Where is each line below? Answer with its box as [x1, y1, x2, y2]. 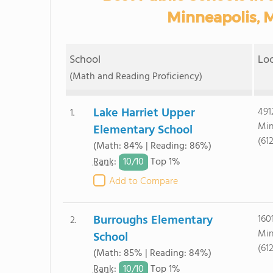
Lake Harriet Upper [93, 104, 195, 123]
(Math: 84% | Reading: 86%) [93, 138, 211, 154]
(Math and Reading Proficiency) [69, 69, 202, 85]
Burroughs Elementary [93, 211, 213, 230]
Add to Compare [108, 174, 178, 190]
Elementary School [93, 121, 193, 140]
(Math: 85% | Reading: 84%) [93, 246, 211, 261]
